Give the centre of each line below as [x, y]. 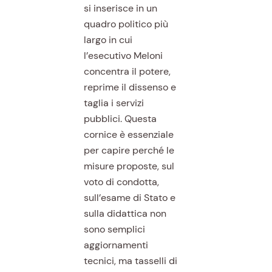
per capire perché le [129, 150]
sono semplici [114, 229]
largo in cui [108, 39]
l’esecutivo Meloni [123, 55]
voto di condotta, [121, 182]
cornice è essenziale [128, 134]
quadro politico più [126, 24]
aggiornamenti [116, 245]
